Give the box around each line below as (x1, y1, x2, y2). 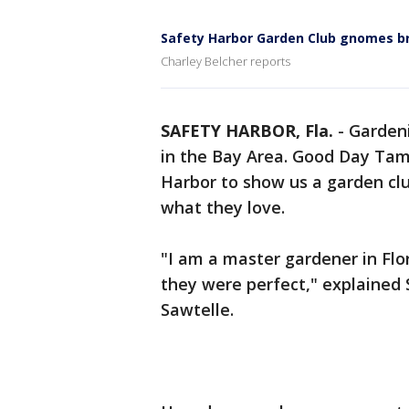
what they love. (161, 196, 285, 218)
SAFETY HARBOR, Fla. (161, 120, 333, 142)
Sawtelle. (161, 299, 234, 320)
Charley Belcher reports (161, 53, 290, 69)
